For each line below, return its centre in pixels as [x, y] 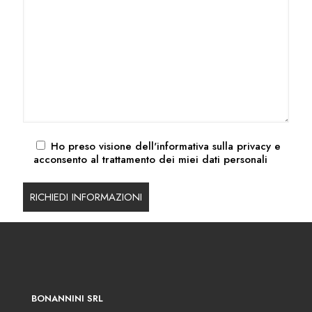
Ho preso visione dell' [104, 146]
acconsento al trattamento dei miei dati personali [150, 159]
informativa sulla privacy [214, 146]
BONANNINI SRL [67, 298]
